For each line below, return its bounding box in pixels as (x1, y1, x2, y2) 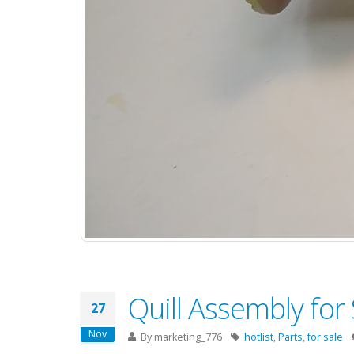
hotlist (244, 330, 273, 344)
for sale (307, 330, 343, 344)
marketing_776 (154, 330, 222, 344)
